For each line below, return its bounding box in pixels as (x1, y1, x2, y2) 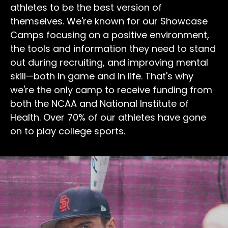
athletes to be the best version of (10, 1, 162, 14)
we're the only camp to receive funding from (10, 83, 212, 96)
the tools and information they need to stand (10, 42, 216, 55)
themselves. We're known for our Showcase (10, 15, 208, 27)
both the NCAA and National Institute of (10, 97, 189, 110)
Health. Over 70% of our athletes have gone (10, 111, 206, 124)
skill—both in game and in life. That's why (10, 70, 193, 82)
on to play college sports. (10, 125, 125, 137)
